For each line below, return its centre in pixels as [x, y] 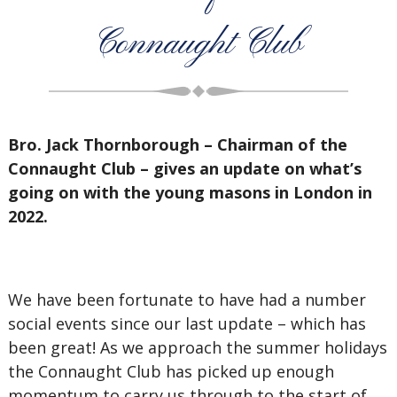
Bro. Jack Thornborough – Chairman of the [177, 144]
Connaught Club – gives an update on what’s [184, 168]
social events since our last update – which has [187, 323]
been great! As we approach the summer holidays [197, 347]
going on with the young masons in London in [190, 192]
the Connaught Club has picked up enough [171, 371]
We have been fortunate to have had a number [187, 300]
